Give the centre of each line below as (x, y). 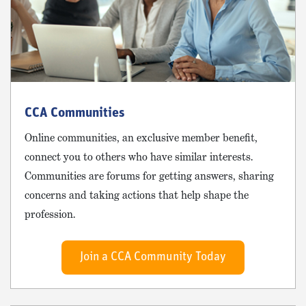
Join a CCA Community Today (153, 258)
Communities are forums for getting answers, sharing (149, 176)
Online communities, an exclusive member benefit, (141, 138)
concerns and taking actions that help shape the (137, 195)
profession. (50, 214)
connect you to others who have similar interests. (139, 157)
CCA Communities (75, 114)
